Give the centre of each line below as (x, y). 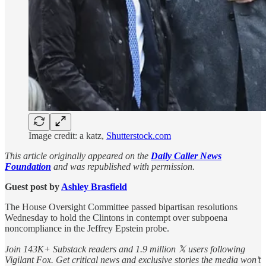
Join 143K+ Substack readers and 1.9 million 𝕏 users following (125, 249)
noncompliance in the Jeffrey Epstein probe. (87, 228)
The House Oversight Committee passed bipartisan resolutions (121, 207)
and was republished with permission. (123, 166)
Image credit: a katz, (67, 135)
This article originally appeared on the (78, 156)
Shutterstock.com (139, 135)
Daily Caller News (186, 156)
